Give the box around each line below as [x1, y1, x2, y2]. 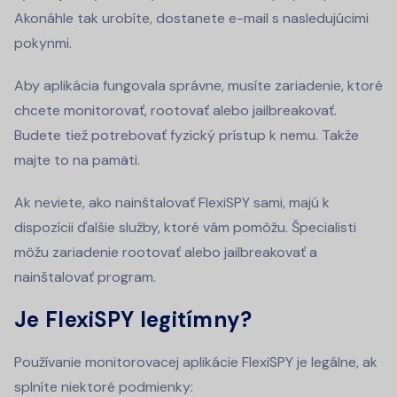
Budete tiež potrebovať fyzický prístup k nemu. [14, 126, 318, 145]
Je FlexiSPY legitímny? [14, 306, 253, 334]
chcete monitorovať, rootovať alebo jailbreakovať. [14, 101, 337, 121]
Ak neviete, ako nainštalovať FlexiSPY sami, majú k [14, 193, 330, 213]
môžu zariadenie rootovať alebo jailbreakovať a [14, 243, 317, 262]
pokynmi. [14, 34, 75, 53]
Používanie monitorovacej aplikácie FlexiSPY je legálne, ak [14, 353, 378, 372]
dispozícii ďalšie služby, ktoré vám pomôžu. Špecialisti [14, 218, 356, 237]
